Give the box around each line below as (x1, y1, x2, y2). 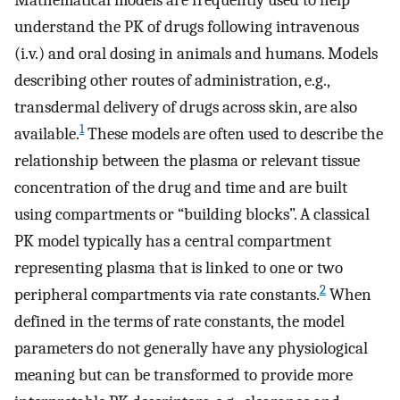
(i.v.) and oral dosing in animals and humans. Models (14, 44, 378, 64)
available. (14, 124, 79, 145)
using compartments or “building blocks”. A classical (14, 204, 370, 225)
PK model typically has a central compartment (14, 231, 331, 252)
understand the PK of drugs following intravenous (14, 17, 359, 37)
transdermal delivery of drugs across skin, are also (14, 97, 357, 118)
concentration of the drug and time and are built (14, 178, 347, 198)
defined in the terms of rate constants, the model (14, 312, 345, 332)
